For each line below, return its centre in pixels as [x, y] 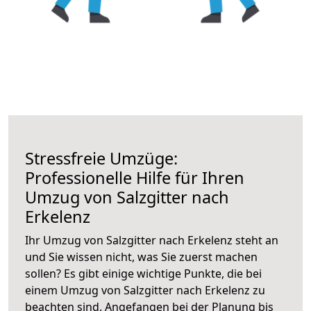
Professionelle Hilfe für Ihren [135, 177]
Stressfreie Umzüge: [101, 158]
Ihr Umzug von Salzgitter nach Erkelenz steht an [152, 240]
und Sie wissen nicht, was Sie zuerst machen [141, 257]
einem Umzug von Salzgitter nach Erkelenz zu [145, 290]
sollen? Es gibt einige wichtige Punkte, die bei [143, 273]
